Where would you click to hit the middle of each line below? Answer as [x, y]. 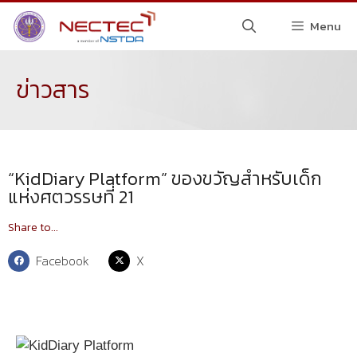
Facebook [63, 261]
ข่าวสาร [53, 90]
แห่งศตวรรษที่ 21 [71, 197]
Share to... [33, 228]
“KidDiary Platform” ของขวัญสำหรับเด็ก [165, 178]
